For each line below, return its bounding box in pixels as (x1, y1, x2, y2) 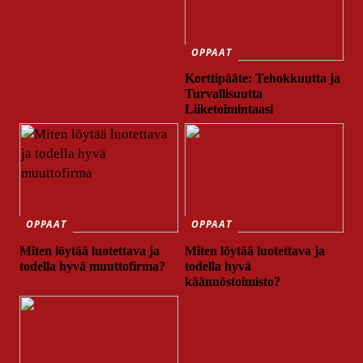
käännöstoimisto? (185, 275, 281, 289)
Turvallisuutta (185, 87, 263, 101)
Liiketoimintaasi (185, 102, 274, 117)
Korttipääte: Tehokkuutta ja (185, 71, 341, 86)
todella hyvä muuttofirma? (19, 259, 166, 274)
